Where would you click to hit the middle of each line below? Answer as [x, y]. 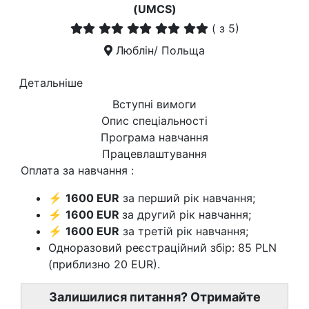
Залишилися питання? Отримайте [154, 297]
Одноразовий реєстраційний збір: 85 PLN [162, 248]
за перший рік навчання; [187, 198]
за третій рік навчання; [184, 231]
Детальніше [51, 83]
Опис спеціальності [154, 121]
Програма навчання [154, 137]
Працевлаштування [154, 154]
